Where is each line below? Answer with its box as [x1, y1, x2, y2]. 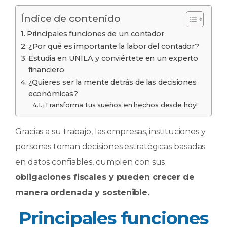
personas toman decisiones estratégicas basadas [15, 141, 206, 152]
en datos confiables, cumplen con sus [15, 157, 165, 167]
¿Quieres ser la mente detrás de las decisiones [28, 77, 197, 87]
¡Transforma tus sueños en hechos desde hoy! [43, 100, 198, 109]
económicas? [28, 89, 78, 98]
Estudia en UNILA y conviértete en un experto [28, 53, 199, 63]
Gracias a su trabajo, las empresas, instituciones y [15, 126, 206, 136]
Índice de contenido [21, 12, 121, 25]
